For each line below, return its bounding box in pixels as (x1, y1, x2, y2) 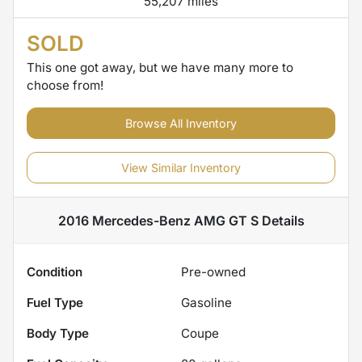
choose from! (27, 77, 103, 93)
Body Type (27, 325, 89, 341)
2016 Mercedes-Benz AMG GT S (57, 212, 259, 229)
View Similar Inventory (121, 160, 241, 175)
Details (258, 212, 305, 229)
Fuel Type (27, 294, 83, 310)
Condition (27, 263, 82, 280)
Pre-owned (181, 263, 246, 280)
